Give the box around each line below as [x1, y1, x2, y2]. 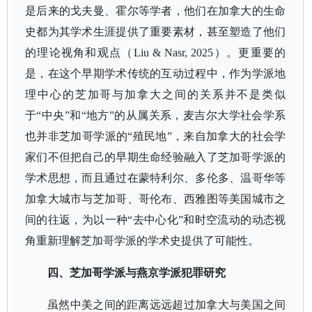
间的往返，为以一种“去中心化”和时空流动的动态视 [25, 214, 286, 226]
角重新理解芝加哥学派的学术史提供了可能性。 [25, 235, 259, 247]
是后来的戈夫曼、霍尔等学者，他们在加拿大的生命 [25, 5, 286, 17]
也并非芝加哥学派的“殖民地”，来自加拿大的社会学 [25, 130, 286, 142]
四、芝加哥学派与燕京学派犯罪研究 [47, 267, 226, 279]
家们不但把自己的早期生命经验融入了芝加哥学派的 [25, 151, 286, 163]
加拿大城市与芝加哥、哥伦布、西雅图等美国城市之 [25, 193, 286, 205]
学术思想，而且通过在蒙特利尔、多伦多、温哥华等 [25, 172, 286, 184]
